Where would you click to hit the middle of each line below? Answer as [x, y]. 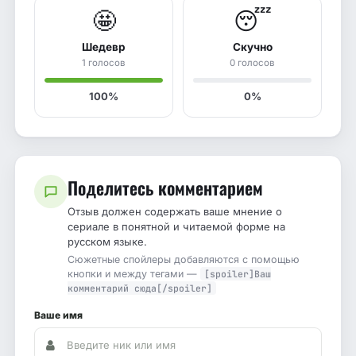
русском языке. [107, 242]
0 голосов [252, 63]
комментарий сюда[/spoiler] [140, 288]
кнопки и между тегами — [134, 274]
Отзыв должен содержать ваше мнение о [175, 212]
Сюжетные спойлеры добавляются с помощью [184, 260]
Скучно [252, 47]
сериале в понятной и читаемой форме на [176, 227]
